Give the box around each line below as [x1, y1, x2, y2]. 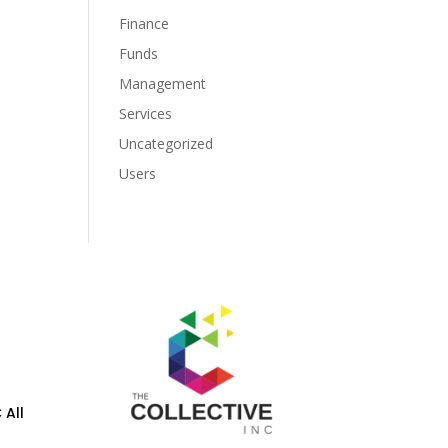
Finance [119, 14, 170, 33]
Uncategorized [119, 134, 214, 153]
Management [119, 74, 207, 93]
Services [119, 104, 173, 123]
